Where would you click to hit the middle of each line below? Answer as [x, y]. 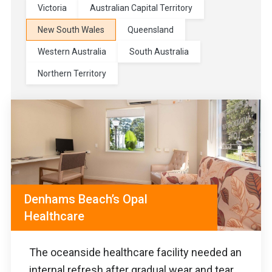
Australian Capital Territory [141, 8]
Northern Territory [72, 74]
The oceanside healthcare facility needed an [135, 252]
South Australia [159, 52]
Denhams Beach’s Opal [86, 199]
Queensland [151, 30]
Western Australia [72, 52]
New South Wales [71, 30]
